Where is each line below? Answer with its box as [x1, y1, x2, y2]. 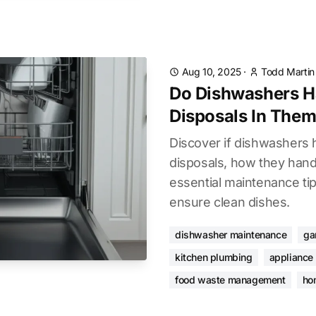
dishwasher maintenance [175, 229, 287, 241]
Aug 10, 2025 [181, 66, 241, 78]
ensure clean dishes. [169, 195, 291, 209]
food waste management [175, 274, 286, 286]
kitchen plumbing [175, 251, 253, 263]
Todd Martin [261, 66, 315, 78]
